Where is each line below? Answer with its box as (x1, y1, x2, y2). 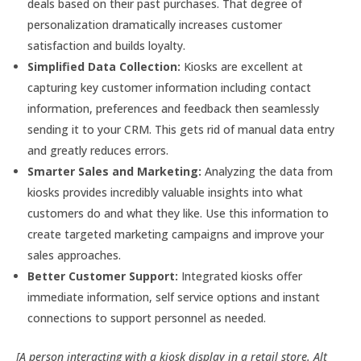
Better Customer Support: (27, 268, 178, 284)
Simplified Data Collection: (27, 59, 180, 74)
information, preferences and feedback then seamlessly (27, 101, 319, 116)
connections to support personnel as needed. (27, 310, 266, 326)
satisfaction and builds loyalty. (27, 38, 185, 53)
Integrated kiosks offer (178, 268, 302, 284)
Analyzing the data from (201, 164, 333, 179)
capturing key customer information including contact (27, 80, 311, 95)
